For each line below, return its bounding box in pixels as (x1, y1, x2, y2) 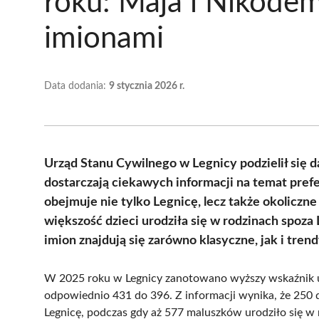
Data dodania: (44, 80, 109, 91)
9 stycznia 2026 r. (109, 80, 184, 91)
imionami (44, 23, 164, 53)
